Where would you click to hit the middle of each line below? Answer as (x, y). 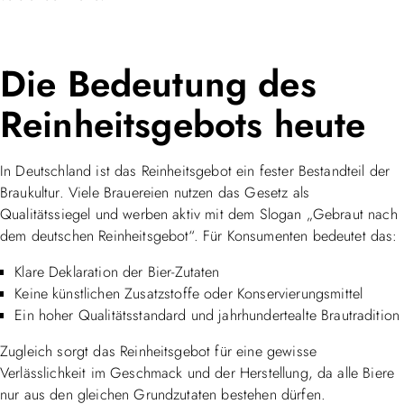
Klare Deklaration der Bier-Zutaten (117, 271)
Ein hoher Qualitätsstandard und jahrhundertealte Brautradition (207, 315)
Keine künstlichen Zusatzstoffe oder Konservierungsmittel (189, 293)
